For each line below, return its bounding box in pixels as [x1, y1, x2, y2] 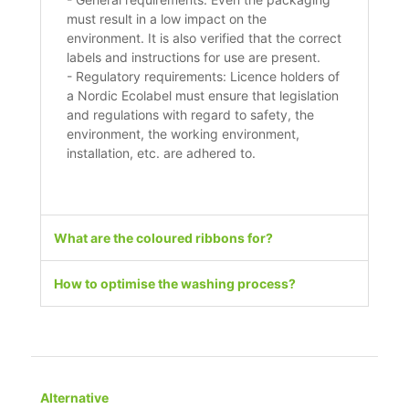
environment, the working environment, [67, 126, 300, 142]
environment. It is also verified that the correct [67, 30, 342, 47]
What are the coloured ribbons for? [54, 230, 274, 246]
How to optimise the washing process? [54, 276, 297, 292]
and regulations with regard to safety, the [67, 107, 315, 123]
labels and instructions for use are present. [67, 49, 321, 66]
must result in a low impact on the [67, 11, 267, 27]
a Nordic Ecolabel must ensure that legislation [67, 88, 340, 104]
